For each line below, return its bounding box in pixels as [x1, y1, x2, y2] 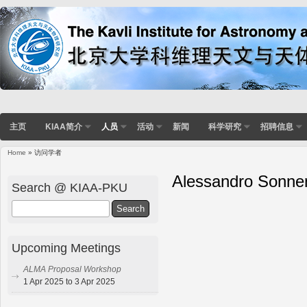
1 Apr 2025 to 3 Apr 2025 [23, 277, 115, 287]
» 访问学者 [26, 149, 62, 157]
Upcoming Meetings [12, 241, 121, 256]
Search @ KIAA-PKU [12, 180, 127, 195]
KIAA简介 [45, 120, 82, 133]
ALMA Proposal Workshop [23, 265, 121, 275]
